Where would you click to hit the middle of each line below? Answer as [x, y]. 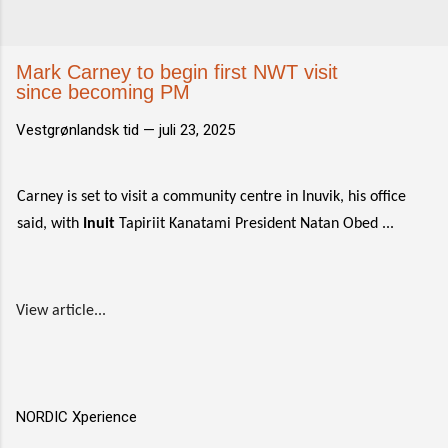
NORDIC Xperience [76, 417]
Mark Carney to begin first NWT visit [177, 72]
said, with [50, 224]
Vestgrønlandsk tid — [87, 130]
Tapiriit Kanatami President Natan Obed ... [254, 224]
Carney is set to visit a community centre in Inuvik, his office [211, 197]
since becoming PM [103, 92]
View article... [61, 311]
